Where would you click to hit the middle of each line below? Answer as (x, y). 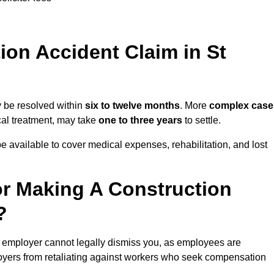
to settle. (202, 120)
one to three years (140, 120)
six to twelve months (132, 106)
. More (193, 106)
